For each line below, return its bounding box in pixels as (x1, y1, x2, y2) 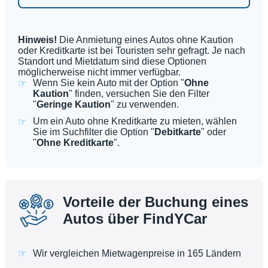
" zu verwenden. (111, 99, 179, 110)
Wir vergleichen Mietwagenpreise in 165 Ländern (33, 248, 241, 259)
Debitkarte (154, 127, 201, 138)
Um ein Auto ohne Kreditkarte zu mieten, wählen (33, 116, 237, 127)
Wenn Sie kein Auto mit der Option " (33, 78, 184, 89)
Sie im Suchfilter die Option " (33, 127, 154, 138)
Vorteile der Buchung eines (63, 194, 248, 211)
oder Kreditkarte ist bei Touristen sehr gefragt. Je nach (18, 45, 245, 56)
